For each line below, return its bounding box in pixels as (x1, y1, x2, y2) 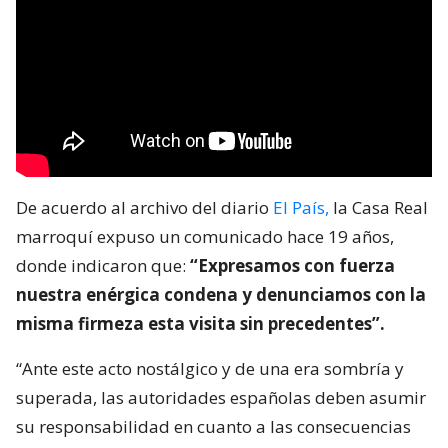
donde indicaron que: (16, 253, 190, 277)
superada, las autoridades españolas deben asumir (16, 385, 426, 409)
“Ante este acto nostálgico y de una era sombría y (16, 356, 404, 380)
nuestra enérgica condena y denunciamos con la (16, 282, 426, 306)
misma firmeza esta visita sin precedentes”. (16, 311, 385, 335)
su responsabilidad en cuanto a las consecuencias (16, 414, 411, 438)
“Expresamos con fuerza (190, 253, 395, 277)
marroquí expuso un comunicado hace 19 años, (16, 224, 394, 248)
